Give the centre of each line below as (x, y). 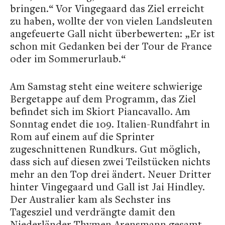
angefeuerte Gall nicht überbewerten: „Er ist (113, 33)
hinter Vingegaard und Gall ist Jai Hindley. (107, 187)
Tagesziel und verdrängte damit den (93, 212)
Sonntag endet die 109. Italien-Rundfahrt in (110, 124)
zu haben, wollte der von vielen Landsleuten (111, 21)
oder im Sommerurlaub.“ (68, 59)
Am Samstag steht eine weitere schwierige (106, 86)
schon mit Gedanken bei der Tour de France (111, 46)
